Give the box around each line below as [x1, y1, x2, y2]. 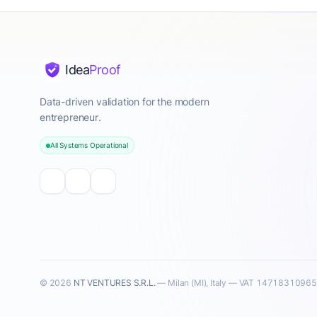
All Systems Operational [50, 141, 128, 149]
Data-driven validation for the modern [40, 96, 209, 108]
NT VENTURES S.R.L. [73, 277, 156, 288]
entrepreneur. [40, 111, 101, 123]
